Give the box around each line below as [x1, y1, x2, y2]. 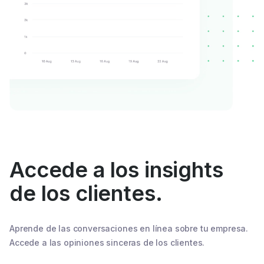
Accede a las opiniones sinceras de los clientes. [9, 237, 205, 248]
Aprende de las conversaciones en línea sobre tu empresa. [9, 223, 249, 234]
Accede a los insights [9, 157, 223, 183]
